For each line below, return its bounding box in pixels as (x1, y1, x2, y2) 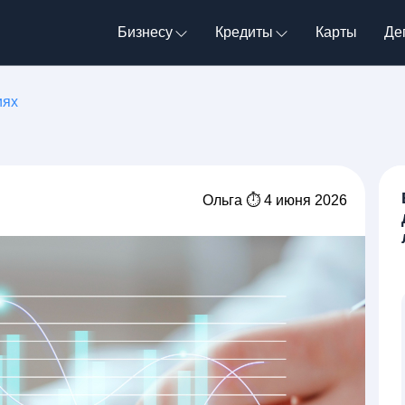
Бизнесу (118, 24, 173, 40)
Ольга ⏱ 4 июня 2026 (202, 193, 347, 208)
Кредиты (215, 24, 273, 40)
